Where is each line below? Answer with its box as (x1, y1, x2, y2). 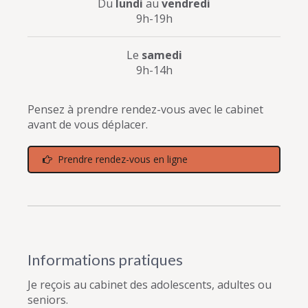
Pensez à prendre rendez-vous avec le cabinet (27, 101, 263, 117)
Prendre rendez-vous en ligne (58, 152, 188, 166)
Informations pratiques (27, 250, 183, 269)
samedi (141, 47, 182, 63)
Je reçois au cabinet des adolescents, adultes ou (27, 276, 272, 292)
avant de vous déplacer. (27, 116, 148, 132)
